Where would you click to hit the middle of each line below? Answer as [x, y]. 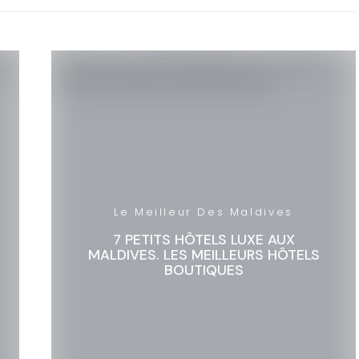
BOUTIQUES [204, 270]
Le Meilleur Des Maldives [204, 212]
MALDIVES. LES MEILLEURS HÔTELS [204, 254]
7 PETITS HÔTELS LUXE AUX [204, 239]
